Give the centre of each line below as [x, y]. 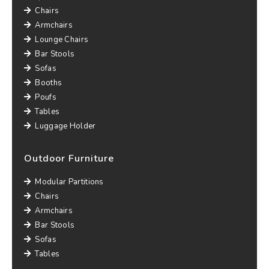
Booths [49, 83]
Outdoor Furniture [69, 159]
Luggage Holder [65, 126]
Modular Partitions [69, 182]
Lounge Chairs [62, 40]
